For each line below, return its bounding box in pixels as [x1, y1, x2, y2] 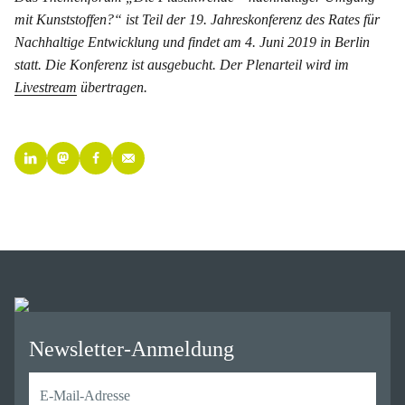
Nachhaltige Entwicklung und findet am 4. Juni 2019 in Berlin [14, 34, 370, 51]
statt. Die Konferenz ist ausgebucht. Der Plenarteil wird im [14, 57, 349, 73]
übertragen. [77, 80, 147, 96]
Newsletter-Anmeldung [29, 337, 234, 362]
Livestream [14, 80, 77, 96]
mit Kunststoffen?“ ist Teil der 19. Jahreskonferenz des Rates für [14, 12, 380, 28]
